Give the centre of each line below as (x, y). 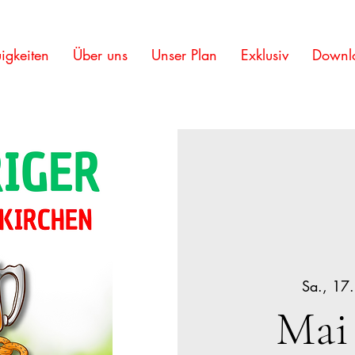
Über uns (100, 55)
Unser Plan (184, 55)
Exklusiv (264, 55)
